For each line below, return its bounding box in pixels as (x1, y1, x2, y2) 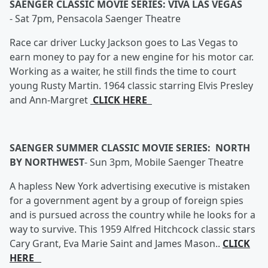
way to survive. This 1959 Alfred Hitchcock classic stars (10, 223, 255, 236)
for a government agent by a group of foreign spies (10, 194, 243, 207)
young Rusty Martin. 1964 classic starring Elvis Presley (10, 79, 253, 92)
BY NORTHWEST (10, 156, 84, 169)
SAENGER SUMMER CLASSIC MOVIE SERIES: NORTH (10, 141, 250, 154)
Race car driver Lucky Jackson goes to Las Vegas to (10, 36, 238, 49)
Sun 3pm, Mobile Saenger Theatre (90, 156, 243, 169)
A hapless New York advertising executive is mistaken (10, 179, 250, 193)
